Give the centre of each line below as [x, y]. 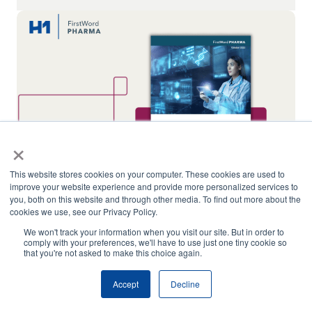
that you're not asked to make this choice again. [113, 252]
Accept [125, 284]
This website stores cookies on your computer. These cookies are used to [147, 174]
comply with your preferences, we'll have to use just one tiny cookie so [155, 242]
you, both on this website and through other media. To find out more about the [155, 199]
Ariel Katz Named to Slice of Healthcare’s [132, 269]
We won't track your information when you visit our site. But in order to [154, 232]
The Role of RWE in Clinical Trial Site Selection [142, 223]
